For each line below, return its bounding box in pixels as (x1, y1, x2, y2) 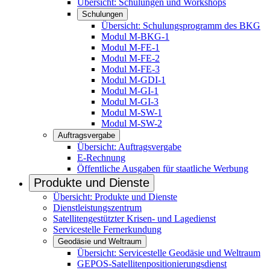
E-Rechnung (77, 152, 125, 163)
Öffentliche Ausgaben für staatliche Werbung (77, 163, 248, 174)
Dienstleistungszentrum (53, 202, 142, 213)
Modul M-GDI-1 (101, 75, 166, 85)
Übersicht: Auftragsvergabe (77, 142, 181, 152)
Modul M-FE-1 (101, 42, 160, 52)
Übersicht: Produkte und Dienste (53, 192, 177, 202)
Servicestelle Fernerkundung (53, 224, 162, 234)
